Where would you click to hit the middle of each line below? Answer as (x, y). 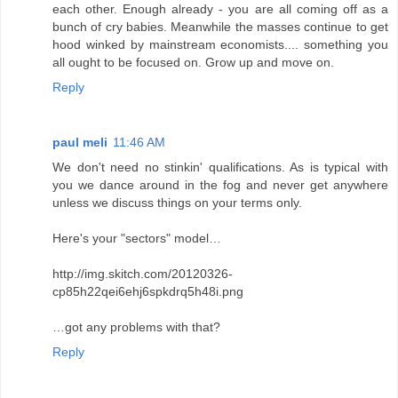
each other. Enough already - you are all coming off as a (220, 9)
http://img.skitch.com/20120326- (143, 274)
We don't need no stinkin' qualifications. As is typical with (220, 167)
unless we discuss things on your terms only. (177, 203)
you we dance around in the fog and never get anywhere (220, 185)
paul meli (80, 143)
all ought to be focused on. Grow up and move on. (193, 63)
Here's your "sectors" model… (137, 239)
